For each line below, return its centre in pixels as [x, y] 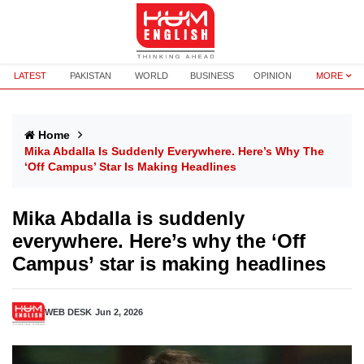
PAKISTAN [91, 76]
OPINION [273, 76]
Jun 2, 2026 [119, 312]
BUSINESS [212, 76]
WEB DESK [68, 312]
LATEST [30, 76]
